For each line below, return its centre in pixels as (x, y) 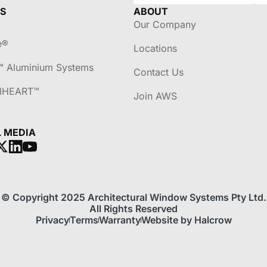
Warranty (119, 220)
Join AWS (155, 96)
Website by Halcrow (186, 220)
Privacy (52, 220)
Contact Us (159, 72)
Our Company (165, 24)
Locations (155, 48)
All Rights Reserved (133, 208)
